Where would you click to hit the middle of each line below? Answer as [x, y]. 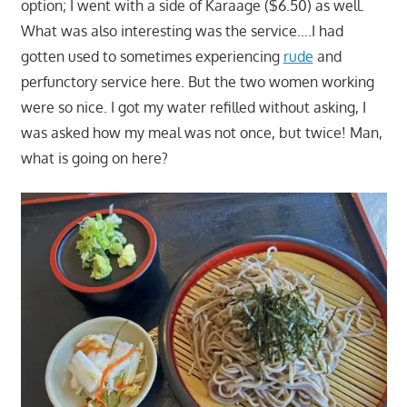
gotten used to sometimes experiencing [152, 57]
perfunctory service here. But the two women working [197, 82]
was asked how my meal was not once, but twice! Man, [201, 133]
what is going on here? [94, 159]
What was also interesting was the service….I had [182, 31]
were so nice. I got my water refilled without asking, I [193, 108]
